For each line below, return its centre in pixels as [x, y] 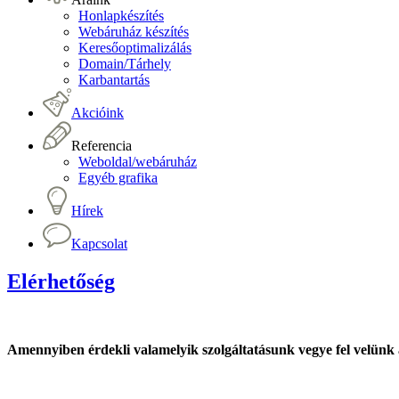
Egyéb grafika [118, 177]
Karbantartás [114, 79]
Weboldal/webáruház [138, 161]
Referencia [102, 145]
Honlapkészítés [121, 15]
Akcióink [98, 112]
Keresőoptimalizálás [135, 47]
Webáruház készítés [134, 31]
